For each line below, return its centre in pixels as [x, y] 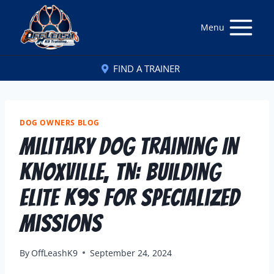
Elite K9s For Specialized [130, 198]
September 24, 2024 [131, 253]
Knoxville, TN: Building [120, 172]
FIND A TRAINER [146, 68]
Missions [61, 223]
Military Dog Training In [129, 146]
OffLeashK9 [55, 253]
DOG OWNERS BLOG [60, 122]
